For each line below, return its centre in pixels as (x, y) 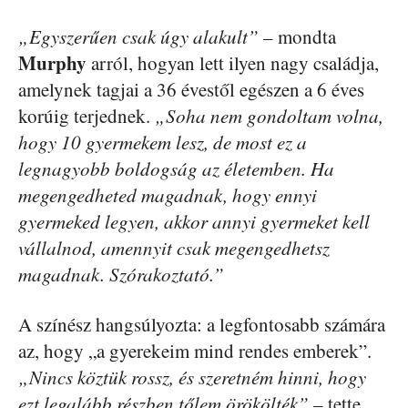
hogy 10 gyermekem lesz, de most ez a (163, 142)
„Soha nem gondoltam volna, (269, 115)
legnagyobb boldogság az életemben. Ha (176, 168)
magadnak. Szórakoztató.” (121, 274)
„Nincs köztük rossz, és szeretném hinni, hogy (192, 377)
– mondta (297, 36)
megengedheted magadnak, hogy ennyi (168, 194)
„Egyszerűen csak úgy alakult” (138, 36)
